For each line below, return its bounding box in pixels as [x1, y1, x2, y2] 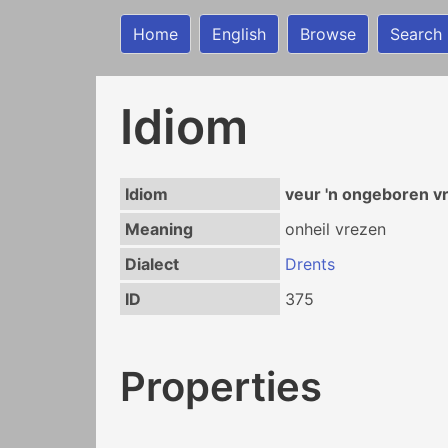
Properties [120, 361, 322, 411]
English [212, 24, 266, 44]
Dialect [124, 254, 179, 274]
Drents [284, 254, 335, 274]
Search [390, 24, 442, 44]
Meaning [124, 219, 193, 239]
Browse [300, 24, 356, 44]
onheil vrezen [284, 219, 386, 239]
